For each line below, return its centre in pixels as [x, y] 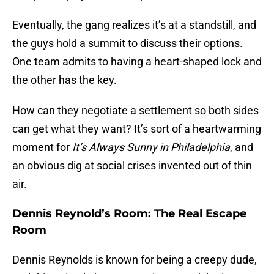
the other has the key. [65, 80]
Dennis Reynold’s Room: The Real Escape [129, 214]
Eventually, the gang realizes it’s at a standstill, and [134, 25]
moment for [42, 147]
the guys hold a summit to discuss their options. [128, 43]
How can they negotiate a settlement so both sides [135, 111]
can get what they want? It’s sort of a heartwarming [137, 129]
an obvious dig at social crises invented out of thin [132, 166]
